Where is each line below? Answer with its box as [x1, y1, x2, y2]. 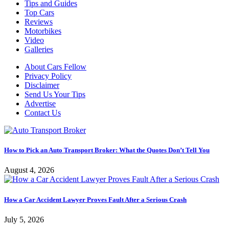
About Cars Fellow [25, 62, 86, 72]
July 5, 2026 [4, 215, 44, 224]
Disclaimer [25, 81, 59, 90]
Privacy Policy [25, 72, 72, 81]
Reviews [25, 17, 53, 27]
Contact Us [25, 108, 61, 118]
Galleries [25, 45, 53, 54]
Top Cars [25, 8, 54, 17]
